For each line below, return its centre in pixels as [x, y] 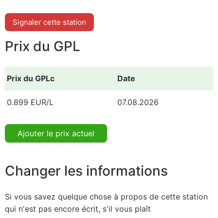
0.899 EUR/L [30, 102]
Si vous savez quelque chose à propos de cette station [106, 197]
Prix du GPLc [31, 78]
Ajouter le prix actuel [56, 133]
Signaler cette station [49, 22]
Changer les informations [86, 171]
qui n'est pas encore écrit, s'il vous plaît [78, 209]
